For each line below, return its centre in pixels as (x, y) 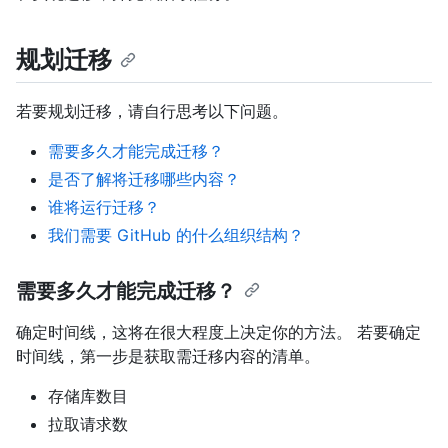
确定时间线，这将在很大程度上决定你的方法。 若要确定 (218, 332)
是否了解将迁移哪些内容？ (144, 179)
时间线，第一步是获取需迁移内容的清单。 (168, 356)
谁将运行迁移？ (104, 207)
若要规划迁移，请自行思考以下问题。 (152, 111)
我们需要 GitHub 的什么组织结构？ (176, 235)
